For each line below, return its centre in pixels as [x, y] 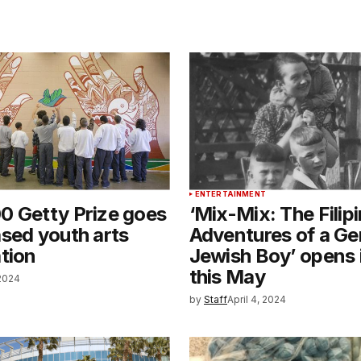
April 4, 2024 [256, 299]
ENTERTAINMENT [230, 193]
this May [227, 276]
